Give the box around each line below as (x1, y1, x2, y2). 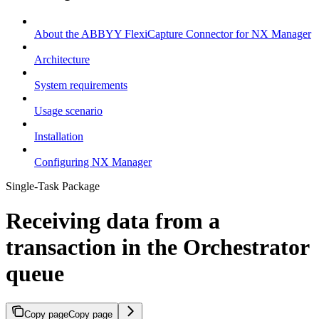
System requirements (34, 78, 127, 91)
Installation (34, 130, 83, 142)
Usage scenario (34, 104, 103, 117)
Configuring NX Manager (34, 155, 152, 168)
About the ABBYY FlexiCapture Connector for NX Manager (34, 27, 311, 40)
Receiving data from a (6, 208, 220, 234)
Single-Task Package (6, 179, 100, 192)
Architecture (34, 53, 90, 66)
